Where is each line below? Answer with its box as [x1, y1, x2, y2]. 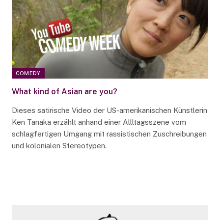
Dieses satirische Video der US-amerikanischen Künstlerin [11, 106, 207, 115]
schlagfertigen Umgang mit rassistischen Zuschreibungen [11, 130, 207, 138]
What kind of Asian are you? [11, 87, 117, 97]
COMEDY [15, 70, 41, 77]
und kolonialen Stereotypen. [11, 141, 107, 150]
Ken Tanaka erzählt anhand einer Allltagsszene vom [11, 118, 186, 127]
